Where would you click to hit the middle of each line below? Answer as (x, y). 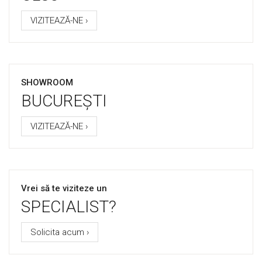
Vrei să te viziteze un (64, 189)
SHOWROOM (47, 83)
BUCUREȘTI (64, 101)
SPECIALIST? (69, 207)
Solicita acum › (60, 232)
